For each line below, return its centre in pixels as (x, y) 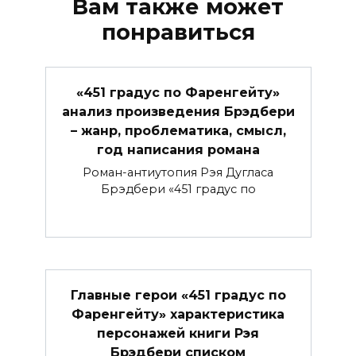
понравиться (178, 32)
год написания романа (178, 149)
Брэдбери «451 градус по (178, 190)
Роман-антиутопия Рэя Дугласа (178, 173)
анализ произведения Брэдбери (178, 111)
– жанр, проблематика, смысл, (178, 130)
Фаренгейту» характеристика (178, 314)
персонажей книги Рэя (178, 333)
